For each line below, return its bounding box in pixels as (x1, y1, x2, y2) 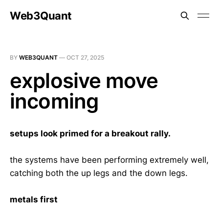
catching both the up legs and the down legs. (10, 168, 188, 178)
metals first (10, 195, 58, 205)
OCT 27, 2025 (66, 54, 104, 61)
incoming (10, 88, 99, 113)
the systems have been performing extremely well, (10, 155, 209, 165)
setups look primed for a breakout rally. (10, 129, 171, 138)
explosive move (10, 68, 158, 93)
